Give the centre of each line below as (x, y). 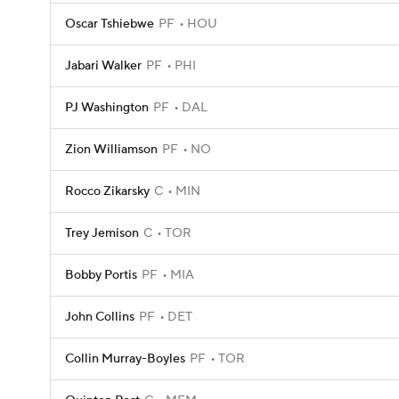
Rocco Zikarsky (107, 191)
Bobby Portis (101, 275)
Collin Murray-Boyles (125, 359)
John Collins (100, 317)
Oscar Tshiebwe (110, 24)
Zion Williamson (111, 150)
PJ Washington (107, 108)
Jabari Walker (103, 66)
